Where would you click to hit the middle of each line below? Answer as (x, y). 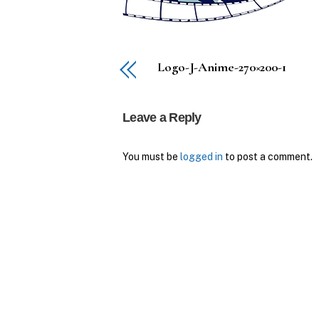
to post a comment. (268, 157)
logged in (202, 157)
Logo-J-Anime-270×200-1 (222, 67)
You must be (151, 157)
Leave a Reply (162, 118)
